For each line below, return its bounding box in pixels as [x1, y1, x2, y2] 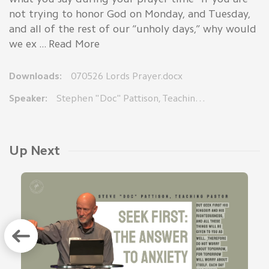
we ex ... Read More [9, 37, 100, 51]
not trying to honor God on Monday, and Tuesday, [9, 7, 250, 21]
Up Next [9, 142, 60, 159]
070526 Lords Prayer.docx [71, 70, 183, 82]
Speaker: [9, 92, 47, 104]
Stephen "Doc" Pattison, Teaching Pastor [195, 92, 205, 104]
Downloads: [9, 70, 62, 82]
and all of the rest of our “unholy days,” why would [9, 22, 256, 36]
